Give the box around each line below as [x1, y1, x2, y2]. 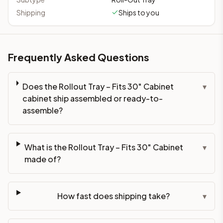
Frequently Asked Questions [8, 50, 149, 63]
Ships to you [118, 7, 159, 17]
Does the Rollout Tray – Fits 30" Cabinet [22, 81, 174, 92]
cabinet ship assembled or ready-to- [22, 93, 163, 104]
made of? [24, 153, 61, 164]
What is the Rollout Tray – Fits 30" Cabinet [24, 141, 183, 152]
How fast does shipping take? [57, 190, 170, 201]
